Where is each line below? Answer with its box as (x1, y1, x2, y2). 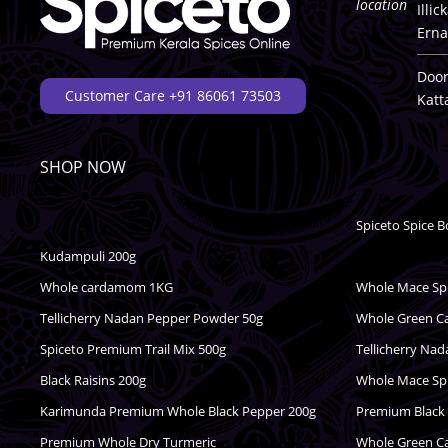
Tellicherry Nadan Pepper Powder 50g (40, 309, 264, 328)
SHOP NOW (40, 156, 127, 179)
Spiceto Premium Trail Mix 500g (40, 340, 227, 359)
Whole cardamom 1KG (40, 277, 174, 296)
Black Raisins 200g (40, 371, 147, 390)
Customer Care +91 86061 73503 (65, 86, 282, 106)
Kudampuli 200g (40, 246, 137, 265)
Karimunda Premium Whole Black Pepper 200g (40, 402, 317, 421)
